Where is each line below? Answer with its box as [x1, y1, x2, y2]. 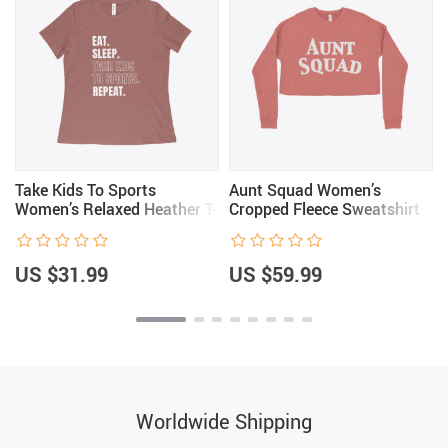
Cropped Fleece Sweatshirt [229, 198, 420, 220]
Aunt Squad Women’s [229, 179, 381, 201]
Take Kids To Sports [15, 179, 156, 201]
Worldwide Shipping [136, 408, 312, 435]
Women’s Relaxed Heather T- [15, 198, 217, 220]
